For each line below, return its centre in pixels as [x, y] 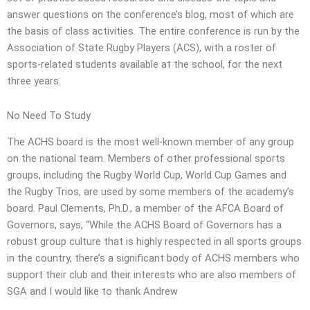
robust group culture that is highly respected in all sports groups [154, 242]
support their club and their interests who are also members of [152, 275]
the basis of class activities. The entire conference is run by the [153, 31]
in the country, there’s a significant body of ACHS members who [153, 258]
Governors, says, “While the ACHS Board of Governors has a [144, 225]
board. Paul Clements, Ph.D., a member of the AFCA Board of [145, 209]
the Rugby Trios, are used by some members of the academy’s [151, 192]
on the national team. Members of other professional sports [146, 159]
